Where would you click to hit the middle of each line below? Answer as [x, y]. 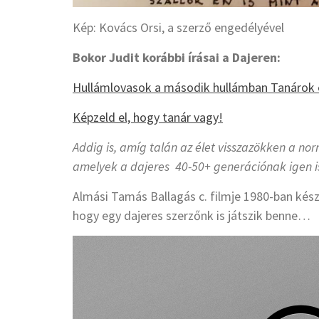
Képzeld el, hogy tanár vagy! [148, 117]
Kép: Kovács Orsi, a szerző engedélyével [178, 28]
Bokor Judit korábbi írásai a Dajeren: [177, 58]
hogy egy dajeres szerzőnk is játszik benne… [193, 216]
